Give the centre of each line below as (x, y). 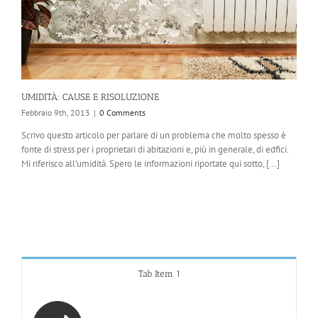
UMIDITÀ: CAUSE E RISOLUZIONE (90, 97)
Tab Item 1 (159, 273)
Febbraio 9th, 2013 (56, 112)
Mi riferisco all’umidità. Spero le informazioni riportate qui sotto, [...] (150, 163)
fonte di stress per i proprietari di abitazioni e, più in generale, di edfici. (155, 149)
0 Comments (122, 112)
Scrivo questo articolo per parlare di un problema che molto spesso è (154, 135)
